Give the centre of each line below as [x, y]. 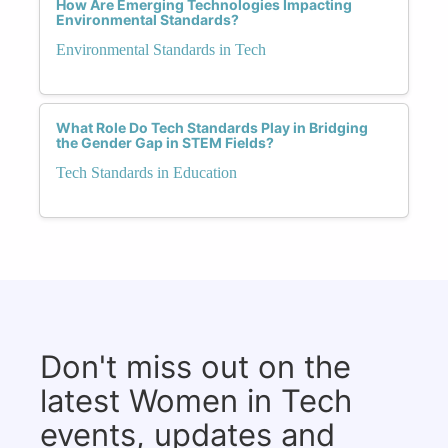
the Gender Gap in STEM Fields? [165, 142]
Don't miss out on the [195, 366]
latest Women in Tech [196, 400]
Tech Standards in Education [146, 172]
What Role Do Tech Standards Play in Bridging [212, 127]
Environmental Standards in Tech [161, 49]
